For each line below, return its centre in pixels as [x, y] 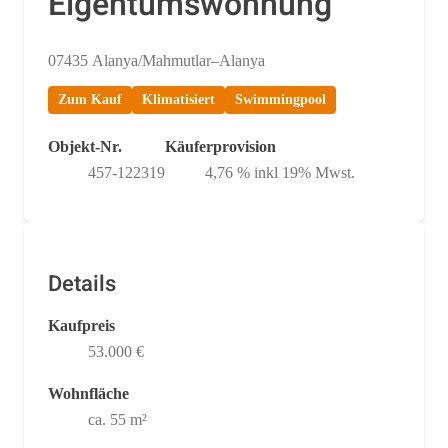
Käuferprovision [220, 146]
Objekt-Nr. [85, 146]
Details [82, 283]
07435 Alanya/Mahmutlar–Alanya [156, 60]
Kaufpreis [81, 325]
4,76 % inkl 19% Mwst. [280, 172]
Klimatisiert [178, 99]
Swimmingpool [280, 99]
